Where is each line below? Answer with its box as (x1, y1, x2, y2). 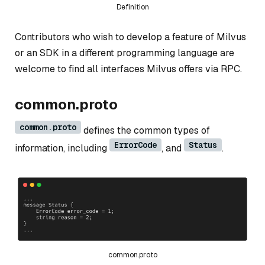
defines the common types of (81, 124, 210, 137)
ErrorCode (114, 139, 157, 150)
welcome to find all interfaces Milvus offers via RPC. (15, 62, 242, 75)
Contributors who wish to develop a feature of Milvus (15, 30, 246, 43)
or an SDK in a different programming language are (15, 46, 234, 59)
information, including (15, 141, 109, 154)
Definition (116, 2, 149, 12)
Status (189, 139, 217, 150)
